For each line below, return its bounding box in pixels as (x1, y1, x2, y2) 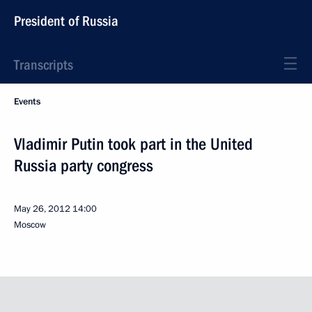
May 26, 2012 (14, 203, 70, 215)
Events (14, 95, 40, 108)
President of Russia (14, 13, 118, 29)
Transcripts (14, 56, 73, 73)
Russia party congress (14, 156, 153, 175)
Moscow (14, 219, 46, 231)
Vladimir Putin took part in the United (14, 134, 253, 154)
